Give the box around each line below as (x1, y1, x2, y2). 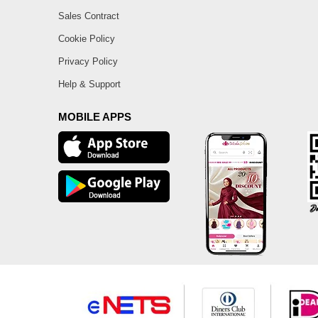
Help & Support (58, 79, 121, 90)
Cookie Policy (58, 33, 115, 45)
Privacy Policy (58, 56, 118, 67)
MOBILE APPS (58, 111, 131, 124)
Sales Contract (58, 11, 119, 22)
